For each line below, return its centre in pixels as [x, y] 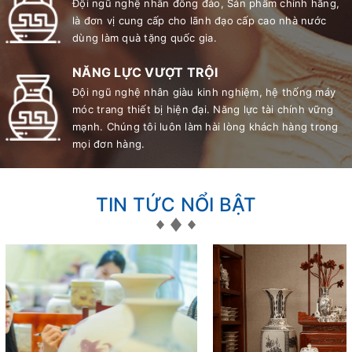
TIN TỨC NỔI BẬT [176, 205]
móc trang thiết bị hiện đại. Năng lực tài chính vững [203, 110]
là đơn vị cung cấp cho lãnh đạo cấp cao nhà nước [199, 21]
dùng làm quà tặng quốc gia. [145, 38]
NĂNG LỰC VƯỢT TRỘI [145, 73]
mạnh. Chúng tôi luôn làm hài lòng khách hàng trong [205, 127]
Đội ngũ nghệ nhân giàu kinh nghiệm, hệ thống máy [204, 92]
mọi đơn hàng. [109, 144]
